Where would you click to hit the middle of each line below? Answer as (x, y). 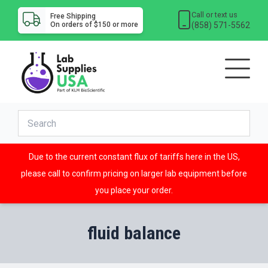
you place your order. (134, 191)
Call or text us (215, 14)
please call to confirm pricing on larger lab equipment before (134, 174)
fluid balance (134, 233)
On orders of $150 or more (94, 25)
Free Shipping (73, 16)
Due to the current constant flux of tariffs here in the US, (134, 157)
